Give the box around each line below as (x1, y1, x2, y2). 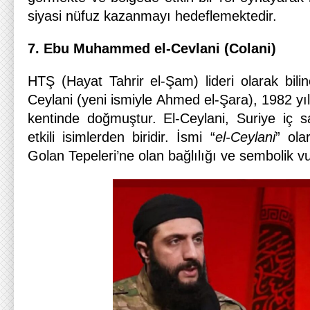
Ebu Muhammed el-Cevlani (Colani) (44, 41, 276, 56)
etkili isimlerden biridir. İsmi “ (28, 129, 215, 145)
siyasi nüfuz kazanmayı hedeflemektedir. (28, 8, 277, 24)
